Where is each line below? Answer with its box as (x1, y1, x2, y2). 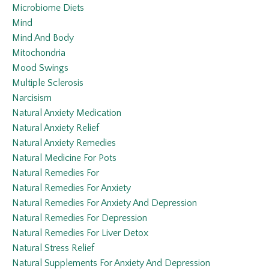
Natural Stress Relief (12, 243, 94, 254)
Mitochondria (12, 47, 65, 59)
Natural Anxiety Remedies (12, 138, 116, 149)
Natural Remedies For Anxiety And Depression (12, 198, 197, 209)
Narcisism (12, 92, 52, 104)
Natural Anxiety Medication (12, 107, 121, 119)
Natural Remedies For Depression (12, 213, 147, 224)
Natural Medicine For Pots (12, 153, 116, 164)
